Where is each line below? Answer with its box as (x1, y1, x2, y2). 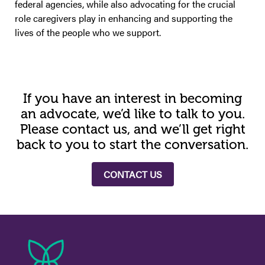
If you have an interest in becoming (23, 90, 242, 106)
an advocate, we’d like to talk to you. (20, 105, 245, 122)
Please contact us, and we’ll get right (20, 121, 245, 137)
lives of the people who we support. (15, 25, 161, 39)
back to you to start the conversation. (17, 136, 248, 153)
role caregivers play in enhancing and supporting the (15, 11, 232, 25)
